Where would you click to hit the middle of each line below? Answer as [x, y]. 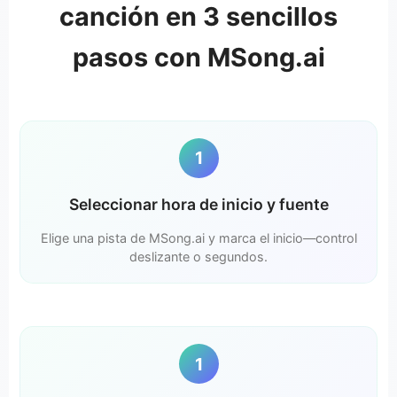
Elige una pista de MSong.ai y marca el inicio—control [198, 237]
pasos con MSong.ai [198, 57]
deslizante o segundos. [198, 256]
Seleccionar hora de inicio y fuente [198, 204]
